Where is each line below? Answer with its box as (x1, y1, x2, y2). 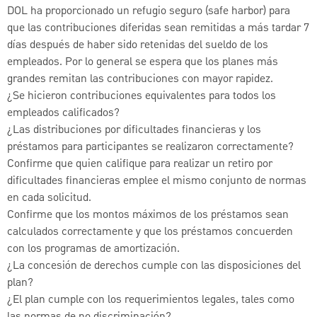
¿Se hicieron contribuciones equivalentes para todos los (7, 88, 276, 105)
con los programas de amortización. (7, 241, 180, 258)
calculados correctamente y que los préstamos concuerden (7, 224, 293, 241)
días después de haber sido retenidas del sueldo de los (7, 37, 268, 54)
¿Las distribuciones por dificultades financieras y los (7, 122, 261, 139)
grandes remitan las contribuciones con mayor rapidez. (7, 71, 273, 88)
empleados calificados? (7, 105, 120, 122)
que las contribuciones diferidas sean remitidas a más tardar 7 (7, 20, 309, 38)
